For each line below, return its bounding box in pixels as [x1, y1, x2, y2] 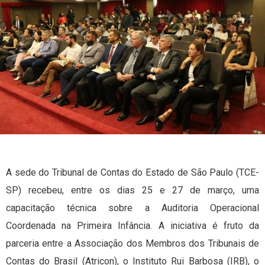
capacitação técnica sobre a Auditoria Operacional [6, 202, 259, 214]
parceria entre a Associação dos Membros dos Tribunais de [6, 238, 259, 250]
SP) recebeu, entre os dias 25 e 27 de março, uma [6, 185, 259, 196]
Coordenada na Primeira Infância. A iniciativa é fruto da [6, 220, 259, 232]
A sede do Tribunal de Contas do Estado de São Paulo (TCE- [6, 167, 259, 179]
